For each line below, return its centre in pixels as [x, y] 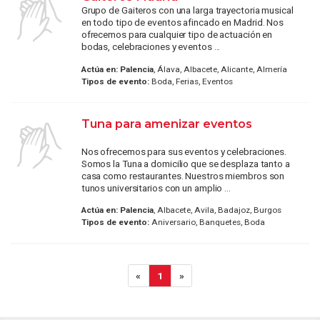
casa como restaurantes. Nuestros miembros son [183, 175]
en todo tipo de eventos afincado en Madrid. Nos [182, 22]
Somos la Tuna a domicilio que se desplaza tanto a [185, 163]
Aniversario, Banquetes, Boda [207, 222]
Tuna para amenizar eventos [166, 123]
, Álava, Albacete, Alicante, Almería [220, 69]
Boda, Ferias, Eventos [191, 81]
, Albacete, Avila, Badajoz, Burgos [217, 210]
